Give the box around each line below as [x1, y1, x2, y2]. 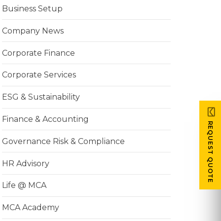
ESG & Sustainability [2, 92, 80, 102]
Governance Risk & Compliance [2, 136, 125, 146]
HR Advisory [2, 158, 49, 168]
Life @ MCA [2, 181, 46, 190]
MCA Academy [2, 203, 59, 213]
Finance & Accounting [2, 114, 89, 124]
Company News [2, 26, 64, 36]
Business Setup [2, 4, 63, 14]
